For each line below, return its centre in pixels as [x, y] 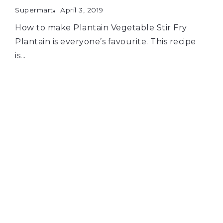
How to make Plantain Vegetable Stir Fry [101, 27]
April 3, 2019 [82, 10]
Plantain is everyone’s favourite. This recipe [106, 41]
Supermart [34, 10]
